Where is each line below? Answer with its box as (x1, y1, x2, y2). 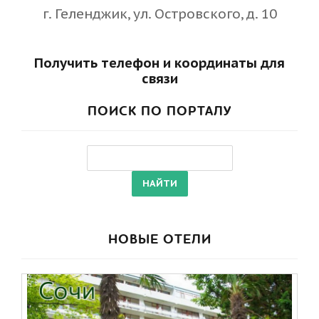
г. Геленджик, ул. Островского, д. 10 (42, 5, 277, 22)
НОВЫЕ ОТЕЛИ (108, 231, 211, 249)
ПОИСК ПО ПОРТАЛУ (88, 103, 231, 120)
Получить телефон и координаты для (34, 54, 285, 71)
